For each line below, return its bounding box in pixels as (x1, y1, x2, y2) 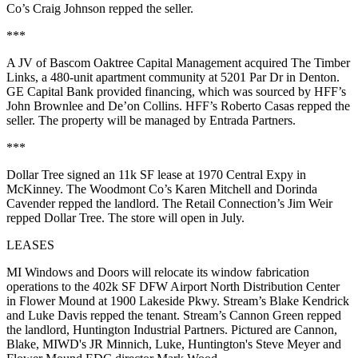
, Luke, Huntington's (149, 337, 256, 351)
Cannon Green (229, 308, 304, 322)
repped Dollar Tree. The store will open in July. (6, 211, 245, 225)
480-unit (50, 70, 93, 84)
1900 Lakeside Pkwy (110, 294, 217, 308)
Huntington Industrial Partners (73, 323, 225, 336)
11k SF (118, 168, 154, 181)
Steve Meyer (256, 337, 320, 351)
